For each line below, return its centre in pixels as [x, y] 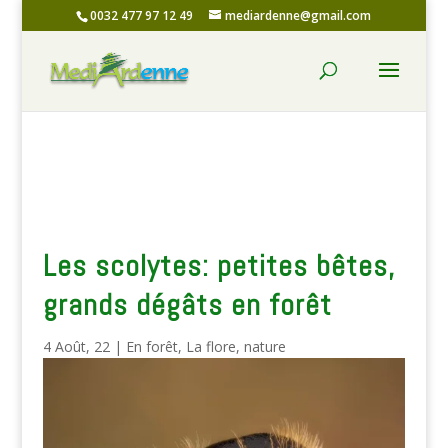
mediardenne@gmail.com [298, 15]
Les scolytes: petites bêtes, [218, 266]
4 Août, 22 [76, 346]
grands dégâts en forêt [187, 305]
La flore [210, 346]
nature [264, 346]
